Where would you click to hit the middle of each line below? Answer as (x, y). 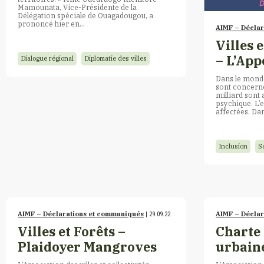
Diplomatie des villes (115, 58)
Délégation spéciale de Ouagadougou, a (85, 15)
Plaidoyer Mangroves (87, 247)
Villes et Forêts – (72, 231)
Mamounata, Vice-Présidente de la (77, 7)
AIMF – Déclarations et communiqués (81, 214)
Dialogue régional (47, 58)
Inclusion (233, 146)
